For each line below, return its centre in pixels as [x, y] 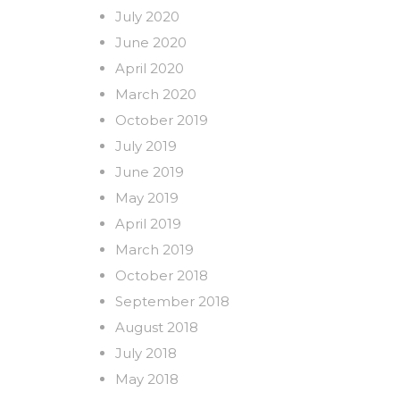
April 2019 [148, 223]
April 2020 [150, 68]
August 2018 [157, 327]
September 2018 [172, 301]
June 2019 [150, 171]
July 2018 [146, 353]
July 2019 [146, 146]
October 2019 [162, 120]
